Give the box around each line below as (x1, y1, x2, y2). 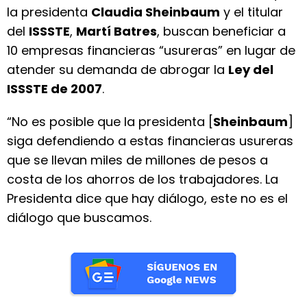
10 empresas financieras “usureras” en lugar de (7, 42, 295, 59)
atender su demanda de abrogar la (7, 61, 228, 78)
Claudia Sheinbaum (91, 3, 220, 21)
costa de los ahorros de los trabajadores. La (7, 171, 278, 188)
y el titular (220, 3, 283, 21)
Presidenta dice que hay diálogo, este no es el (7, 190, 288, 207)
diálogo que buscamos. (7, 209, 151, 226)
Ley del (228, 61, 273, 78)
